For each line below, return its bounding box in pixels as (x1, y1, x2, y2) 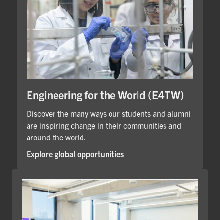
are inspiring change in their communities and (27, 120, 181, 130)
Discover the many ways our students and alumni (27, 108, 191, 118)
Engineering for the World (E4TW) (27, 87, 184, 101)
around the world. (27, 132, 86, 142)
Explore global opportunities (27, 148, 124, 159)
